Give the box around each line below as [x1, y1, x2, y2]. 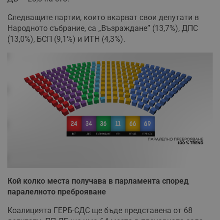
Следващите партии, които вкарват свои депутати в [7, 13, 199, 23]
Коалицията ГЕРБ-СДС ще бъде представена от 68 [7, 206, 192, 216]
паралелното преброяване [7, 187, 106, 197]
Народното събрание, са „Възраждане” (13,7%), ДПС [7, 24, 198, 33]
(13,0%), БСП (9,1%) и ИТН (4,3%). [7, 34, 125, 44]
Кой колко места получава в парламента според [7, 176, 189, 186]
